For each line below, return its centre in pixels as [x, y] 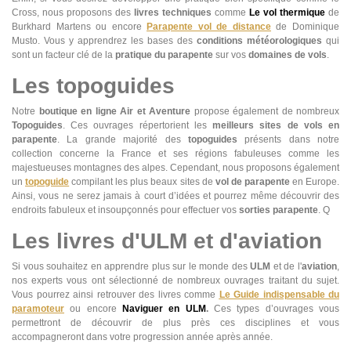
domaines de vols [286, 54]
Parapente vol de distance [209, 26]
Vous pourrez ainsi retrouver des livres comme [116, 294]
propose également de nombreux [265, 111]
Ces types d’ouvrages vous [277, 308]
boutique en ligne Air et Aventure [114, 111]
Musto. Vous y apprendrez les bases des [104, 40]
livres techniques [173, 12]
